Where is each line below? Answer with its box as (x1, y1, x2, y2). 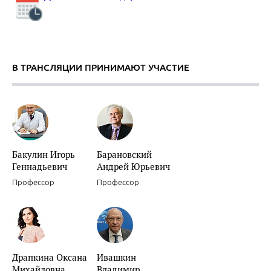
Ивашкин (97, 251, 136, 263)
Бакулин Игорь (12, 148, 75, 160)
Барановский (97, 148, 152, 160)
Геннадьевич (12, 160, 67, 172)
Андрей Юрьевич (97, 160, 170, 172)
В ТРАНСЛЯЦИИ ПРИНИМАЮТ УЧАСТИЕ (12, 62, 189, 73)
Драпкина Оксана (12, 251, 87, 263)
